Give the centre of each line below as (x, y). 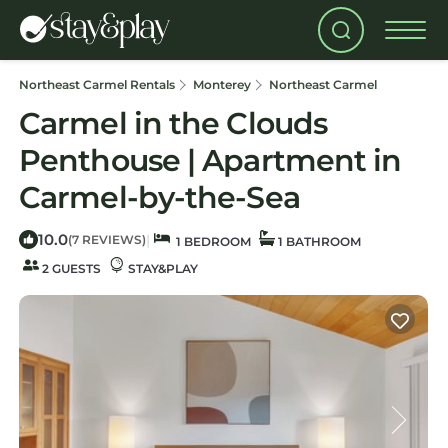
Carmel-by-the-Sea (159, 197)
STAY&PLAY (161, 268)
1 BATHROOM (318, 241)
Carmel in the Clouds (173, 123)
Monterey (222, 84)
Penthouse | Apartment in (210, 160)
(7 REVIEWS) (107, 239)
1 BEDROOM (210, 241)
